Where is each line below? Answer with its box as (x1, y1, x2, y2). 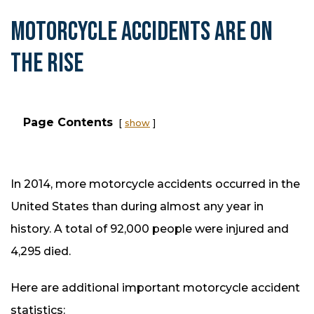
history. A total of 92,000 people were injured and (11, 222, 289, 236)
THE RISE (11, 48, 83, 80)
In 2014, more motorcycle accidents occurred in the (11, 177, 300, 191)
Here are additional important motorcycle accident (11, 281, 300, 295)
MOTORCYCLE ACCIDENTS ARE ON (11, 16, 273, 48)
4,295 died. (11, 245, 71, 259)
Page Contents (23, 116, 113, 130)
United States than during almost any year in (11, 200, 264, 214)
